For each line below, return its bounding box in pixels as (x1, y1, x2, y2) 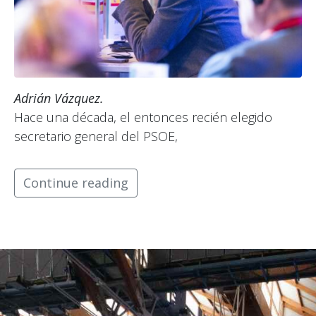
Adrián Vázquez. (14, 89, 104, 107)
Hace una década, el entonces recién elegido (14, 108, 272, 126)
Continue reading (23, 174, 128, 191)
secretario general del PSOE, (14, 127, 178, 145)
